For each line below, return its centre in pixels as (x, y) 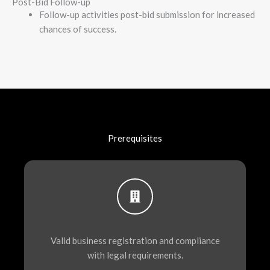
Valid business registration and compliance (135, 241)
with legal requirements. (135, 255)
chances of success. (78, 29)
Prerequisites (135, 138)
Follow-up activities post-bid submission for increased (147, 14)
